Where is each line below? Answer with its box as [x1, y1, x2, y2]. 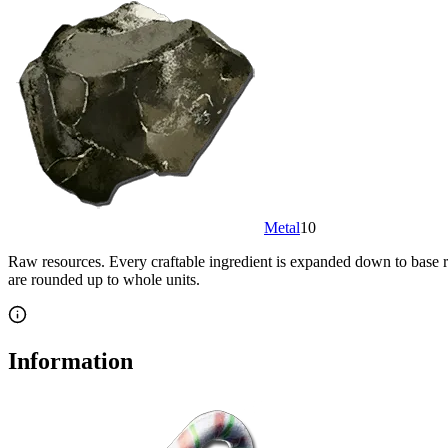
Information [8, 347, 133, 374]
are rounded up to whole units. [8, 270, 200, 288]
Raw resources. [8, 252, 105, 270]
